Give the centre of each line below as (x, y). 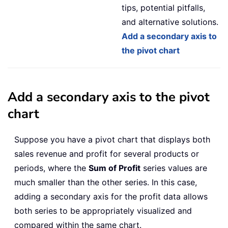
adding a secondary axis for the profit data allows (111, 197)
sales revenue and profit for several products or (107, 154)
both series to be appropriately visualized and (103, 211)
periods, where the (51, 168)
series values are (174, 168)
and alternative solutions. (170, 22)
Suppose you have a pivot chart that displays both (112, 140)
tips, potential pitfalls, (163, 8)
